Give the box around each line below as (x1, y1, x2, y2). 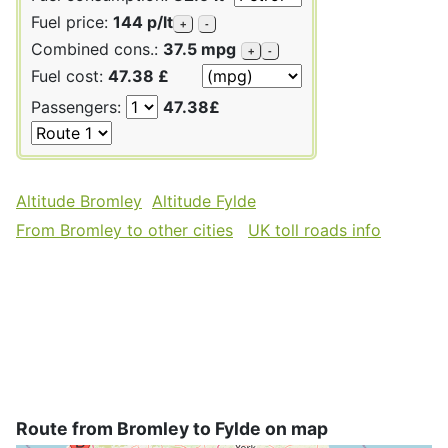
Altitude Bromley (16, 190, 142, 211)
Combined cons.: (31, 38, 163, 59)
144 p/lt (113, 11, 173, 32)
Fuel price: (31, 11, 113, 32)
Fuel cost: (31, 65, 108, 86)
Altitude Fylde (152, 190, 256, 211)
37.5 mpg (163, 38, 236, 59)
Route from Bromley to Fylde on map (16, 417, 328, 439)
